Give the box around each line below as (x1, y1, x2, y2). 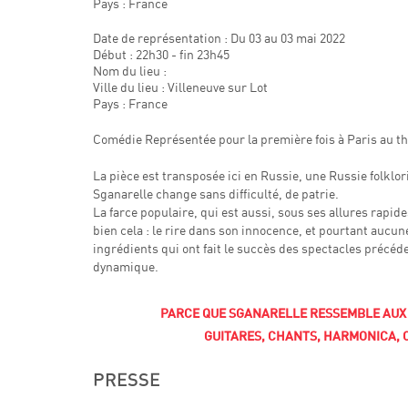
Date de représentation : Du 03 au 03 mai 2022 (93, 30, 345, 46)
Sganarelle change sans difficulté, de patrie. (93, 186, 339, 201)
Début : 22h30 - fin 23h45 (93, 46, 229, 62)
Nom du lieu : (93, 63, 167, 78)
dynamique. (93, 259, 158, 274)
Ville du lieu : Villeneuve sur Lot (93, 79, 268, 95)
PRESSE (93, 372, 160, 390)
